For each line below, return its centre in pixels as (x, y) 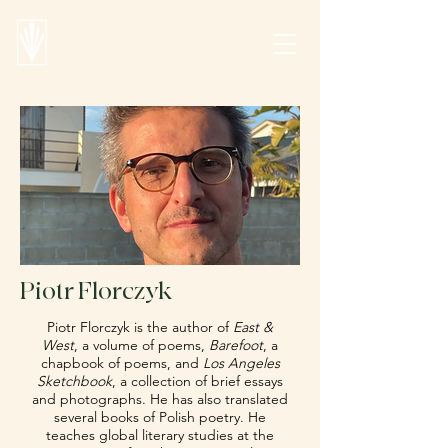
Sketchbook (74, 381)
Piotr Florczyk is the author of (140, 327)
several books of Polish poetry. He (160, 417)
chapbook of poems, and (121, 363)
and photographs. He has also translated (160, 399)
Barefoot (236, 345)
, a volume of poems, (141, 345)
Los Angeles (241, 363)
